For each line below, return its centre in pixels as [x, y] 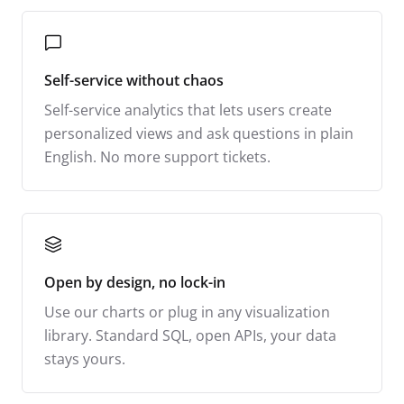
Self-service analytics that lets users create [188, 110]
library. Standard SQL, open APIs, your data [190, 335]
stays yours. [85, 358]
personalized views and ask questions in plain [199, 133]
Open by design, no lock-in [135, 282]
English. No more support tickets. [157, 156]
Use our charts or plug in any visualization [187, 312]
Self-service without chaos [134, 80]
